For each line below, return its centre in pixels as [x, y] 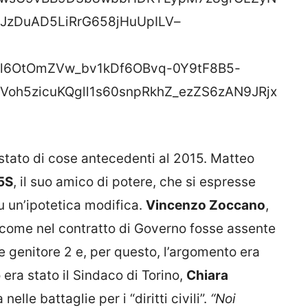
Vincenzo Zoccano [206, 205]
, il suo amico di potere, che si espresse [134, 181]
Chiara [207, 275]
